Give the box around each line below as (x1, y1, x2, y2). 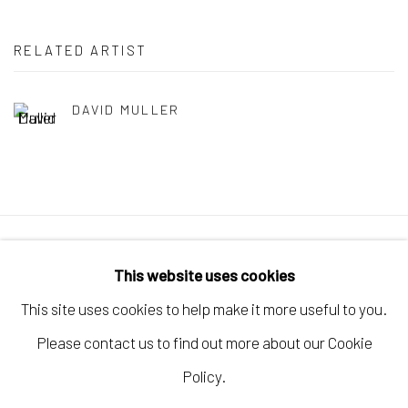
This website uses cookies (113, 266, 295, 284)
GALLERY (14, 321, 73, 333)
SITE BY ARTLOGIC (14, 354, 133, 367)
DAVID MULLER (72, 100, 180, 117)
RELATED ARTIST (14, 42, 148, 58)
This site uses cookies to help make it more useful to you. (21, 300, 387, 318)
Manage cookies (14, 252, 99, 267)
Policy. (182, 367, 226, 385)
